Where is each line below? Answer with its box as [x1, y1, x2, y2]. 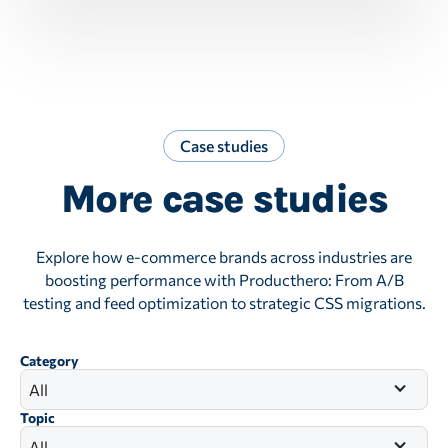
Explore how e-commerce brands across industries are [36, 246, 412, 266]
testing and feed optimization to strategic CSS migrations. [22, 292, 426, 312]
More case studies [60, 176, 388, 222]
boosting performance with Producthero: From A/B [44, 269, 404, 289]
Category [19, 351, 79, 369]
